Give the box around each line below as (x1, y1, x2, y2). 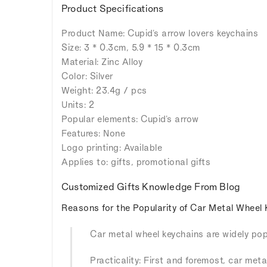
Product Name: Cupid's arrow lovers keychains (61, 27, 258, 38)
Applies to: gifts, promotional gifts (61, 156, 210, 167)
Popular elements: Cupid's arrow (61, 113, 199, 124)
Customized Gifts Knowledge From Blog (61, 181, 240, 192)
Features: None (61, 128, 125, 138)
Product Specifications (61, 2, 164, 14)
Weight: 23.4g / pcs (61, 85, 147, 95)
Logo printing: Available (61, 142, 162, 153)
